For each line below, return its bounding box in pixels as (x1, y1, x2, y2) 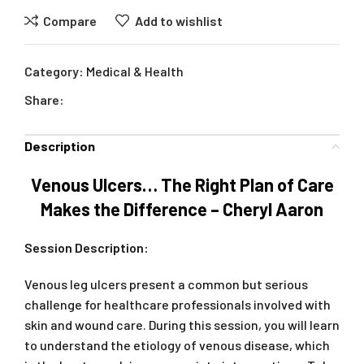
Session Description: (24, 240, 151, 256)
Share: (24, 92, 64, 108)
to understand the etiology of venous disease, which (24, 337, 330, 353)
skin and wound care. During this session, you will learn (24, 317, 340, 333)
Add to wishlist (134, 12, 223, 28)
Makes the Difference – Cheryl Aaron (41, 198, 323, 220)
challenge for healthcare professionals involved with (24, 297, 331, 313)
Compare (43, 12, 97, 28)
